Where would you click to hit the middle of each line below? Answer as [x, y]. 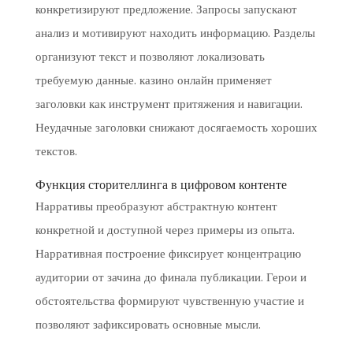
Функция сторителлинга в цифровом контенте [161, 185]
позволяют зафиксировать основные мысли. [148, 324]
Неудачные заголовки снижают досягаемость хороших [176, 127]
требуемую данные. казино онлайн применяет [153, 80]
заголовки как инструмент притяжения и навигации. [169, 104]
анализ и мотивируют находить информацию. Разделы [175, 33]
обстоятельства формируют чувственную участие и [169, 301]
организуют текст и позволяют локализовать [150, 56]
